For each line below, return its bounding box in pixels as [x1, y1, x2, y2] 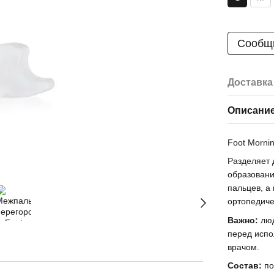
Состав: [228, 261, 265, 271]
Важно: [228, 215, 259, 225]
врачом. [228, 242, 260, 252]
